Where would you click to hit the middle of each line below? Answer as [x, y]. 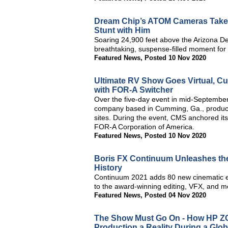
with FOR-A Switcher [134, 90]
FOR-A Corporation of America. [144, 127]
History [108, 168]
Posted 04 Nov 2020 [175, 195]
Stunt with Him [122, 30]
